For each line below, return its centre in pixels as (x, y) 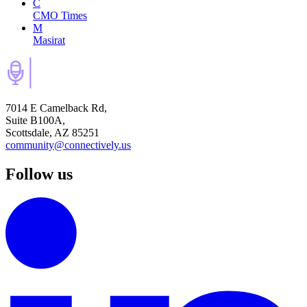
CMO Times (60, 16)
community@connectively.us (68, 145)
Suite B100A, (35, 121)
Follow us (39, 174)
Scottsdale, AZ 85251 (52, 133)
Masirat (49, 40)
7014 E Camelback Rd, (56, 108)
